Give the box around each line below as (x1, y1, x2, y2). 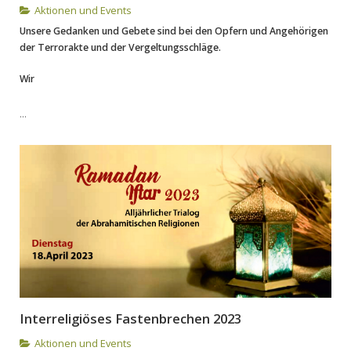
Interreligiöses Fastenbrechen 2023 (20, 309, 241, 327)
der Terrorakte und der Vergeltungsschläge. (20, 40, 221, 54)
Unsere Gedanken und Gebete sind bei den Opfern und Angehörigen (20, 24, 328, 38)
